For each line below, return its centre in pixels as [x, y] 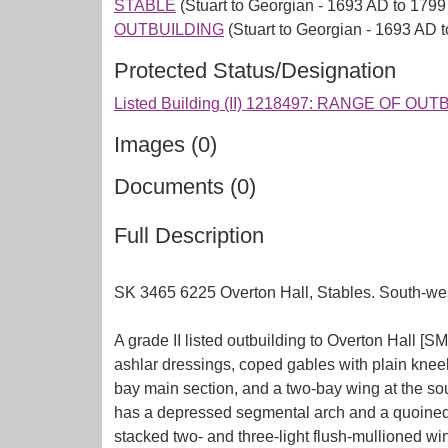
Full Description [189, 235]
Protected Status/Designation [255, 70]
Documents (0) [185, 186]
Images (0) [165, 144]
